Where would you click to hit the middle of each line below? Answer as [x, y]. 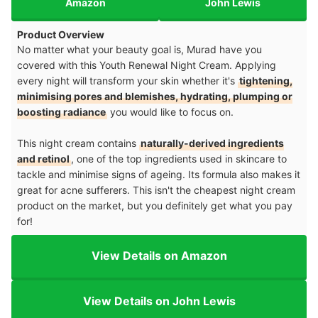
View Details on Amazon [159, 256]
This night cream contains [78, 143]
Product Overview [61, 34]
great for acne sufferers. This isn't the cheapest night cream [156, 190]
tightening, [266, 80]
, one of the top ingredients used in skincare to [179, 158]
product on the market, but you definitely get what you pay [155, 205]
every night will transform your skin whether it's [127, 80]
